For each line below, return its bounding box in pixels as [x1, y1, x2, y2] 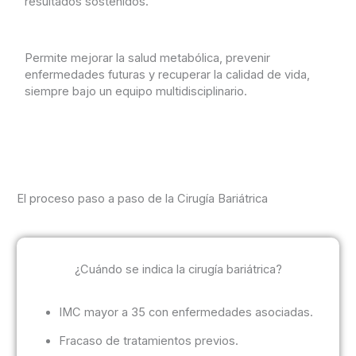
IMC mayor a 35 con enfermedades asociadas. [59, 305, 314, 320]
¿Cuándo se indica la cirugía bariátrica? [74, 261, 282, 277]
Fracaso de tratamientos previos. [59, 333, 239, 348]
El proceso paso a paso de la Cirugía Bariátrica [16, 191, 268, 206]
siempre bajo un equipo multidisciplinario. [24, 83, 247, 99]
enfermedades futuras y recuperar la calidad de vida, [24, 67, 310, 82]
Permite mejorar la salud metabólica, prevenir [24, 50, 270, 65]
